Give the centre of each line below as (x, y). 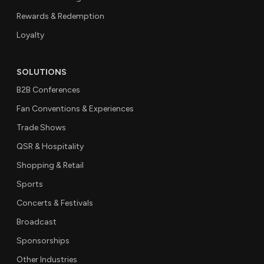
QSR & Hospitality (50, 146)
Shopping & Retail (50, 165)
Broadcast (37, 222)
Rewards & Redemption (60, 16)
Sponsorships (43, 240)
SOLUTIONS (42, 72)
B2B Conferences (48, 90)
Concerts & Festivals (55, 203)
